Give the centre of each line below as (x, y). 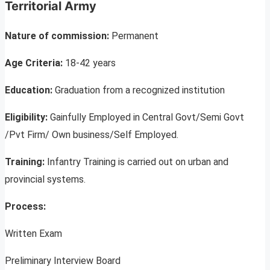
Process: (25, 207)
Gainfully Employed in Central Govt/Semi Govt (147, 118)
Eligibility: (27, 118)
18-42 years (90, 63)
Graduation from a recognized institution (140, 90)
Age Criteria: (35, 63)
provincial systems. (45, 180)
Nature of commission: (58, 36)
